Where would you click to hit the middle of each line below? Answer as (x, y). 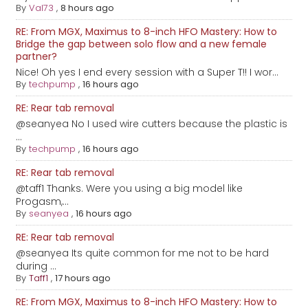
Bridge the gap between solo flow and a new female (142, 44)
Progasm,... (43, 202)
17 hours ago (83, 278)
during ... (36, 266)
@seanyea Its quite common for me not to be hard (143, 253)
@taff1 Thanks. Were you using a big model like (130, 189)
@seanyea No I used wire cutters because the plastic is (152, 124)
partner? (37, 57)
